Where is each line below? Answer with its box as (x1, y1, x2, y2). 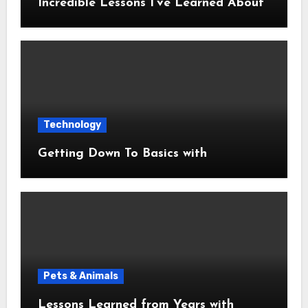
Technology (43, 119, 101, 131)
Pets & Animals (43, 269, 118, 282)
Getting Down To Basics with (37, 147, 207, 160)
